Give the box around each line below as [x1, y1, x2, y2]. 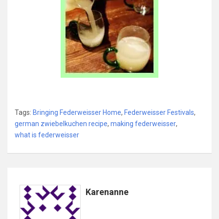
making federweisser [110, 120, 176, 128]
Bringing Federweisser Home [33, 109, 121, 117]
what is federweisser [15, 131, 79, 139]
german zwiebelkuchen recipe [15, 120, 108, 128]
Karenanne [86, 187, 129, 197]
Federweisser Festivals [124, 109, 194, 117]
